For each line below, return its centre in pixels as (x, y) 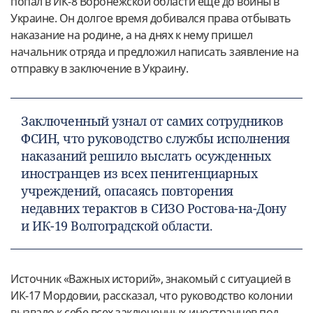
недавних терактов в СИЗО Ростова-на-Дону (153, 208)
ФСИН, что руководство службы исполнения (155, 138)
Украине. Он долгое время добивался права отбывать (151, 18)
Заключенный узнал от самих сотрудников (152, 121)
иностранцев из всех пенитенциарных (139, 173)
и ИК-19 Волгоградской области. (117, 225)
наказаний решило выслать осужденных (146, 155)
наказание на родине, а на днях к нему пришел (131, 35)
